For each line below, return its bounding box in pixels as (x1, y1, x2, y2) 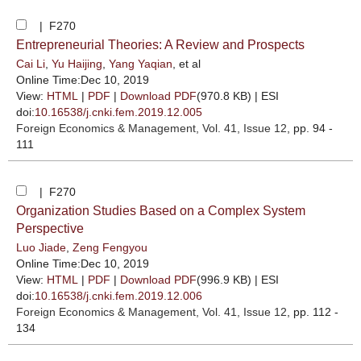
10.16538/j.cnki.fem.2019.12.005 (35, 106, 202, 118)
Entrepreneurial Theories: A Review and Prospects (16, 38, 305, 52)
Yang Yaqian (109, 57, 172, 70)
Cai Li (16, 57, 45, 70)
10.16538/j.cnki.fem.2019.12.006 (35, 289, 202, 302)
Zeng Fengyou (73, 241, 147, 254)
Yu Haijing (52, 57, 102, 70)
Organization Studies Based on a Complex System (16, 204, 305, 218)
